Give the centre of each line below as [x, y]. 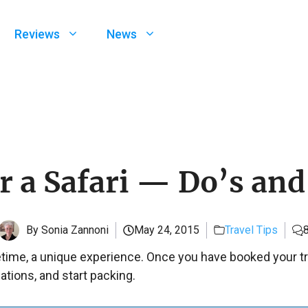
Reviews [37, 34]
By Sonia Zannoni [67, 230]
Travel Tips [251, 230]
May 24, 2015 [167, 230]
